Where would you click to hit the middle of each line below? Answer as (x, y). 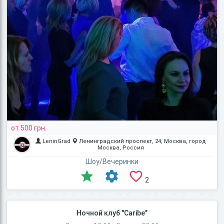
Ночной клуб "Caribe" (112, 213)
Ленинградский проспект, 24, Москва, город (142, 141)
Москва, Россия (120, 148)
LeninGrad (56, 141)
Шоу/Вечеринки (112, 162)
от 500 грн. (29, 128)
